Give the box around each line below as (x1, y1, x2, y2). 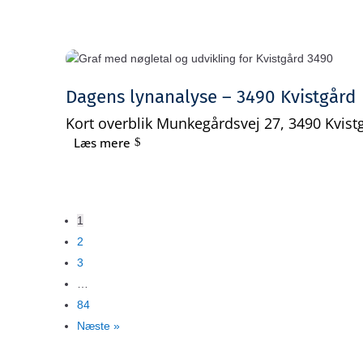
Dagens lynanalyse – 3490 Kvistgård (65, 86, 356, 109)
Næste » (76, 319, 120, 333)
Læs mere (74, 134, 131, 151)
